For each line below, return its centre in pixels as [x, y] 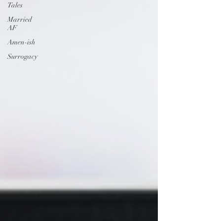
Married [20, 19]
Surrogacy [22, 56]
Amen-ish [21, 42]
